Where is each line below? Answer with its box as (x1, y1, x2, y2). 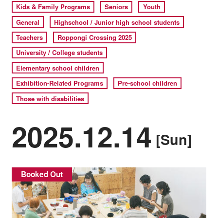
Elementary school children (16, 63, 100, 73)
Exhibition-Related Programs (16, 78, 104, 88)
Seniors (105, 2, 128, 12)
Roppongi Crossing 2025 (57, 33, 132, 42)
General (16, 17, 40, 27)
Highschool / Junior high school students (54, 17, 180, 27)
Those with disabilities (16, 93, 85, 103)
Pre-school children (118, 78, 178, 88)
